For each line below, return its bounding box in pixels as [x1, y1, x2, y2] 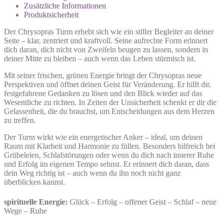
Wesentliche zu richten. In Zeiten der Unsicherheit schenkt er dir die [4, 98, 217, 107]
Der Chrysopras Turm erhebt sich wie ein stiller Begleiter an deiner [4, 27, 214, 36]
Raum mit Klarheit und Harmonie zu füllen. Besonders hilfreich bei [4, 141, 215, 150]
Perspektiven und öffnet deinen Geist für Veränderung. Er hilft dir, [4, 80, 211, 89]
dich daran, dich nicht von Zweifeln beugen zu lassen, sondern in [4, 45, 208, 54]
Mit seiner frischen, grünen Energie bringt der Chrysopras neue [4, 71, 202, 80]
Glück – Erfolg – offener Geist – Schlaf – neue [68, 198, 217, 207]
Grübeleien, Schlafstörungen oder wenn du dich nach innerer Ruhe [4, 150, 214, 159]
